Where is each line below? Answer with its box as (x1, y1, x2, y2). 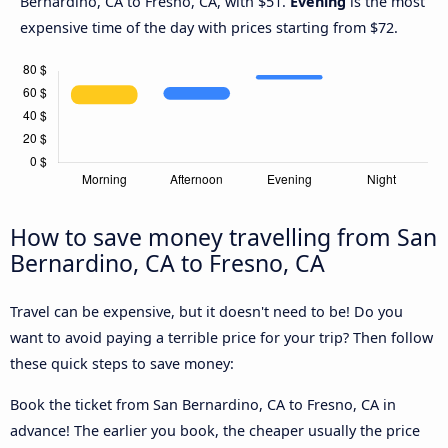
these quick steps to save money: (10, 354, 234, 374)
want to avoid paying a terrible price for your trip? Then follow (10, 328, 433, 348)
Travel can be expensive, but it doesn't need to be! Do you (10, 302, 403, 322)
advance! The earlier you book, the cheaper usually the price (10, 420, 420, 440)
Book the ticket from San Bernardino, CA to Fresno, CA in (10, 394, 396, 414)
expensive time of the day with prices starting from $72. (20, 18, 398, 38)
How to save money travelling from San (10, 221, 437, 254)
